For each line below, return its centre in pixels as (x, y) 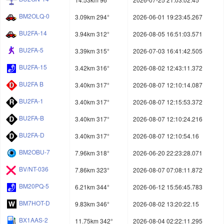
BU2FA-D (32, 135)
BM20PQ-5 (34, 186)
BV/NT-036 (34, 169)
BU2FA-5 (31, 50)
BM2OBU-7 (34, 152)
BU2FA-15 (33, 67)
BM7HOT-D (34, 203)
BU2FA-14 (33, 33)
